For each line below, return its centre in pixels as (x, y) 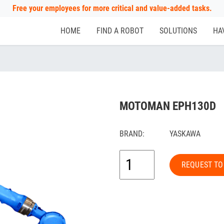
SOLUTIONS (178, 31)
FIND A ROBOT (120, 31)
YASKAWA (185, 134)
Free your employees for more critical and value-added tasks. (112, 8)
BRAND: (132, 134)
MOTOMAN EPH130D (168, 106)
